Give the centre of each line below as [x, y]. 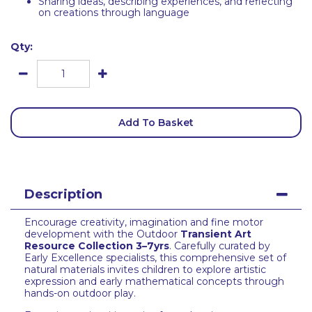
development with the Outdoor [102, 234]
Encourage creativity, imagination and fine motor [144, 222]
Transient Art [216, 234]
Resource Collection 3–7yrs [97, 246]
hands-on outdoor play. [80, 293]
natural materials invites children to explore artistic [145, 270]
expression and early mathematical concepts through [154, 281]
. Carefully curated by [220, 246]
